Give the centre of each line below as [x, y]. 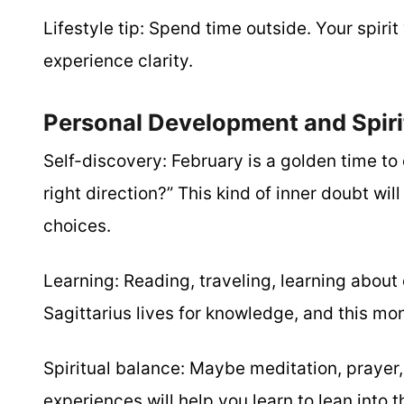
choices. [77, 226]
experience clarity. [118, 61]
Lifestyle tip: [94, 28]
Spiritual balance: [114, 368]
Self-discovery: [105, 161]
